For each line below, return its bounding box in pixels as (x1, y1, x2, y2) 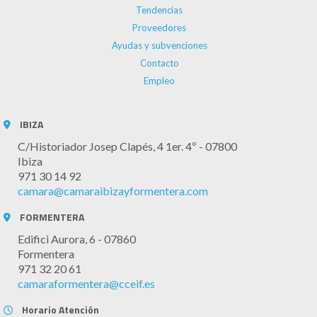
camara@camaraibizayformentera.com (18, 183, 208, 197)
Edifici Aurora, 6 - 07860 (18, 231, 136, 246)
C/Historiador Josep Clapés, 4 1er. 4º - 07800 (18, 139, 237, 153)
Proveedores (132, 21, 186, 33)
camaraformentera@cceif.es (18, 276, 155, 290)
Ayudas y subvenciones (111, 39, 207, 51)
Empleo (144, 74, 175, 86)
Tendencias (136, 4, 183, 16)
